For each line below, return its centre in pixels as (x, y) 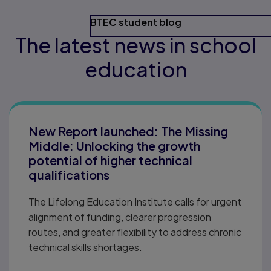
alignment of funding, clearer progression (120, 217)
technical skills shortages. (85, 247)
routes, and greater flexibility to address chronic (135, 232)
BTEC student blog (135, 22)
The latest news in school (135, 45)
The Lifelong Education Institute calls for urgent (135, 201)
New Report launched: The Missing (128, 131)
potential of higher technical (110, 160)
